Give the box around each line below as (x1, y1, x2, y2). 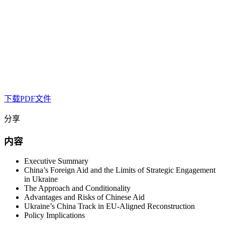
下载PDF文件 (4, 94, 51, 103)
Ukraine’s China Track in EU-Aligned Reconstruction (24, 201, 195, 210)
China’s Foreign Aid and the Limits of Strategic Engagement (24, 165, 215, 174)
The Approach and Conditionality (24, 183, 131, 192)
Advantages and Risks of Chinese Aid (24, 192, 145, 201)
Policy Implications (24, 210, 85, 219)
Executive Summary (24, 156, 88, 165)
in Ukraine (24, 174, 58, 183)
